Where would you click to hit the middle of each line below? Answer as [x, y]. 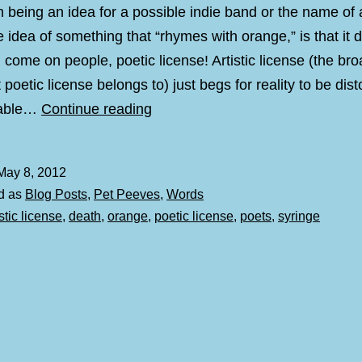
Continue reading [97, 109]
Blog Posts [56, 195]
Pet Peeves [127, 195]
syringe [299, 217]
